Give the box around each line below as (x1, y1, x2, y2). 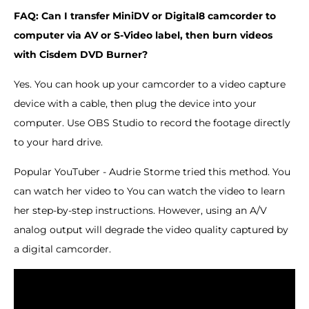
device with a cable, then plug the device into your (14, 97, 257, 110)
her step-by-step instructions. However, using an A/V (14, 203, 267, 217)
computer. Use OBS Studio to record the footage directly (14, 116, 290, 129)
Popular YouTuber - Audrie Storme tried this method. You (14, 165, 290, 178)
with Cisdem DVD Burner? (14, 48, 148, 61)
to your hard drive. (14, 135, 103, 148)
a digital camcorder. (14, 242, 111, 255)
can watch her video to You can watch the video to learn (14, 184, 285, 197)
